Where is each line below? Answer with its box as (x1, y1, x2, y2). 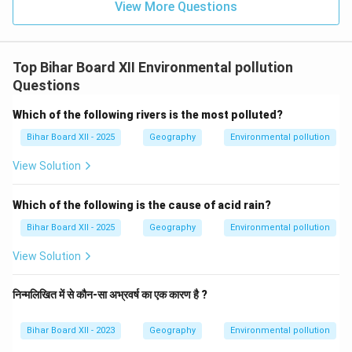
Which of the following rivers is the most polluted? (13, 108, 283, 121)
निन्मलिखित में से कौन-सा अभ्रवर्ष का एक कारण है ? (13, 288, 207, 301)
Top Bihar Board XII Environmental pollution (13, 59, 293, 75)
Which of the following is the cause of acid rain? (13, 199, 271, 211)
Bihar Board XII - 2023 (27, 325, 115, 335)
